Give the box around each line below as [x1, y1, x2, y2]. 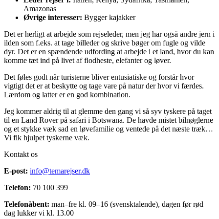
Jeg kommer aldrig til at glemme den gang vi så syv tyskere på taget [4, 107, 212, 115]
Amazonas [23, 4, 56, 13]
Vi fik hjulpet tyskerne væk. [4, 133, 89, 142]
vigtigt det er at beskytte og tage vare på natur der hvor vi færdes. [4, 81, 204, 90]
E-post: [4, 166, 28, 175]
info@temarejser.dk [30, 166, 90, 175]
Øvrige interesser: [23, 13, 82, 22]
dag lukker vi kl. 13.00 [4, 208, 74, 217]
